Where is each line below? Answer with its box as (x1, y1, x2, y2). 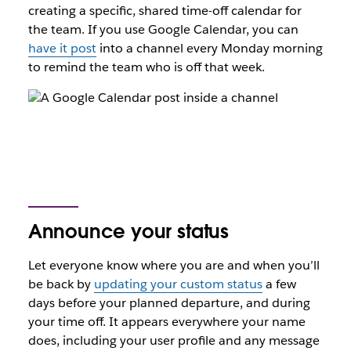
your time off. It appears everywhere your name (27, 313, 306, 330)
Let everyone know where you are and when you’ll (27, 257, 320, 273)
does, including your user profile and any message (27, 332, 320, 349)
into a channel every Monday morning (96, 40, 323, 56)
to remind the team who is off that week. (27, 59, 265, 75)
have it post (27, 40, 96, 56)
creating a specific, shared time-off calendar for (27, 2, 302, 19)
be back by (27, 276, 94, 292)
